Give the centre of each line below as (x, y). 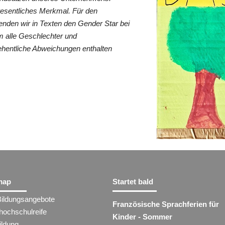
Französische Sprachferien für (166, 204)
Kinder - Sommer (142, 217)
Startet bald (133, 182)
